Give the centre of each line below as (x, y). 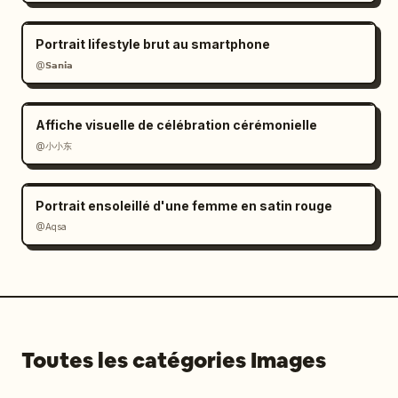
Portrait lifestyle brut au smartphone (153, 44)
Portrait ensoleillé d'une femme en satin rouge (184, 206)
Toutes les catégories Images (174, 360)
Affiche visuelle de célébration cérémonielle (176, 125)
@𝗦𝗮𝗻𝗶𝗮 (54, 65)
